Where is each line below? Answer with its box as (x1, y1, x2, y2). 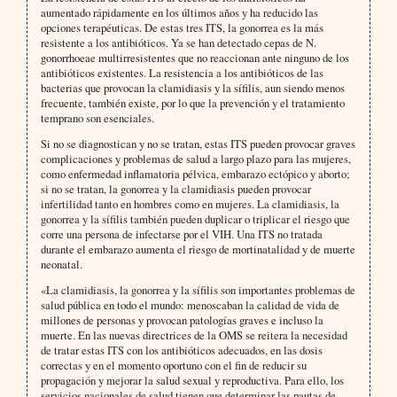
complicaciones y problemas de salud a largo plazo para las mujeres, (40, 151, 351, 167)
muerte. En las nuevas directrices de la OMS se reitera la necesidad (40, 327, 347, 344)
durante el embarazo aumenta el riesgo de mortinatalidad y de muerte (40, 241, 355, 258)
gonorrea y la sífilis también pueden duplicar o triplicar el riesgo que (40, 211, 350, 228)
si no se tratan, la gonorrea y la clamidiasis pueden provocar (40, 181, 311, 198)
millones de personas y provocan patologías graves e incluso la (40, 312, 323, 329)
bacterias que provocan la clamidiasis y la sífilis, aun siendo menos (40, 80, 345, 97)
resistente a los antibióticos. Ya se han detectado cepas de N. (40, 35, 316, 51)
